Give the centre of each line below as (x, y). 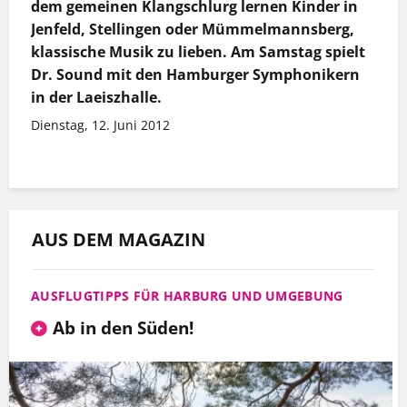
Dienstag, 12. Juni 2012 (100, 125)
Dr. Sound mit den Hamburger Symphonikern (195, 75)
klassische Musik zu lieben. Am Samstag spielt (198, 52)
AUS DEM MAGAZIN (119, 240)
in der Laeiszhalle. (96, 98)
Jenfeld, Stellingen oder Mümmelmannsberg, (193, 30)
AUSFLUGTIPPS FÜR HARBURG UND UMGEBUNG (187, 296)
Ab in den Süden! (123, 328)
